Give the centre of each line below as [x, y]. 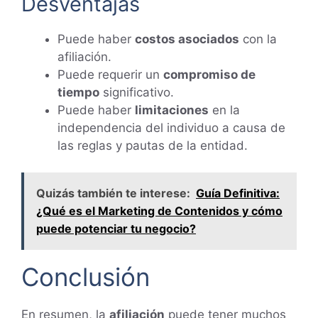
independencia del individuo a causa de [171, 127]
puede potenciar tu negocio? [116, 229]
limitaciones [172, 110]
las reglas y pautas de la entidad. [153, 145]
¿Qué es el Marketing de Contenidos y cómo [159, 211]
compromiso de [209, 74]
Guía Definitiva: [238, 193]
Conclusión [86, 277]
